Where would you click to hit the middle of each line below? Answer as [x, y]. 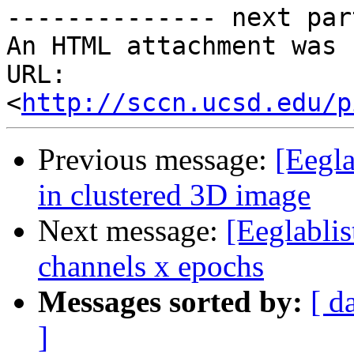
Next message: [132, 231]
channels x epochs [151, 266]
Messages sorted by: [170, 302]
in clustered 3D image [174, 195]
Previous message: [156, 160]
